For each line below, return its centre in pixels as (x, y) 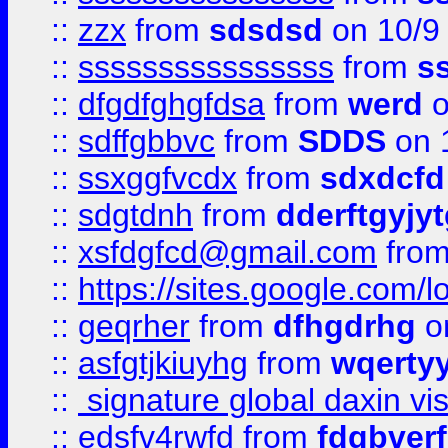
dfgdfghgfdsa (171, 104)
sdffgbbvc (146, 141)
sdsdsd (266, 30)
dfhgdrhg (344, 326)
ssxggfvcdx (157, 178)
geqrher (134, 326)
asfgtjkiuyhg (163, 363)
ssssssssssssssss (206, 67)
